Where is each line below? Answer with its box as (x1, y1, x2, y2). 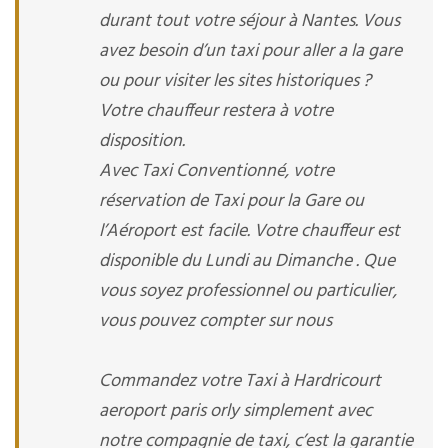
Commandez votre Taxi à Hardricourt (99, 367, 381, 396)
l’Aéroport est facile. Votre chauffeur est (99, 217, 400, 246)
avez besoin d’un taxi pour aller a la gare (99, 37, 402, 66)
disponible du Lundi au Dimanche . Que (99, 247, 395, 276)
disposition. (99, 127, 185, 156)
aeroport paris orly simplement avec (99, 397, 372, 426)
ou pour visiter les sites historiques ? (99, 67, 371, 96)
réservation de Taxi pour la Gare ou (99, 187, 364, 216)
